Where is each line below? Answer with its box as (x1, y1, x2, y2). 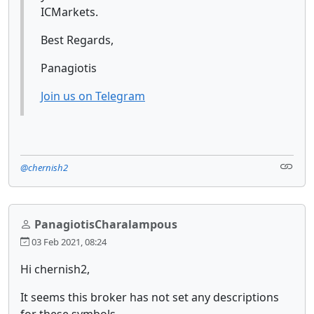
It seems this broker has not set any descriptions (20, 289, 279, 305)
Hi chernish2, (20, 261, 90, 277)
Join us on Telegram (41, 88, 145, 104)
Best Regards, (41, 32, 114, 48)
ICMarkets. (41, 4, 98, 20)
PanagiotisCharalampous (34, 216, 177, 232)
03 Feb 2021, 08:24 (29, 235, 107, 248)
